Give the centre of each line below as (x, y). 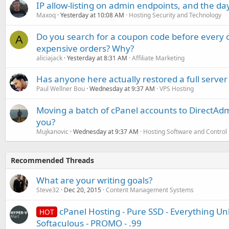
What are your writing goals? (94, 180)
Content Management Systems (150, 190)
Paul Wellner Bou (61, 89)
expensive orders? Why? (85, 48)
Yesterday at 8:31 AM (97, 58)
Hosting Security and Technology (175, 15)
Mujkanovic (52, 132)
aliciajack (49, 58)
